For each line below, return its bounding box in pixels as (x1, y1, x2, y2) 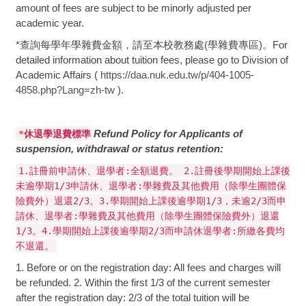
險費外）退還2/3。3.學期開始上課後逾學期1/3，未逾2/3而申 (15, 195, 286, 206)
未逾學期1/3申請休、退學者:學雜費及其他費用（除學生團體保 (15, 180, 286, 191)
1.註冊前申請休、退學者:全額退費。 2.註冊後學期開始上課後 (18, 165, 290, 176)
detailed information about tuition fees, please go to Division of (15, 53, 288, 66)
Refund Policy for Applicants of (93, 127, 242, 139)
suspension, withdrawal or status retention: (15, 142, 226, 154)
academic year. (15, 16, 87, 29)
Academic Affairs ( (15, 68, 100, 81)
